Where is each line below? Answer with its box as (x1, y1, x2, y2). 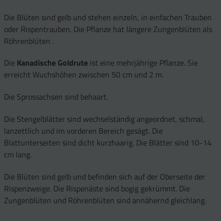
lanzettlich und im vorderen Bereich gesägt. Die (4, 125, 163, 137)
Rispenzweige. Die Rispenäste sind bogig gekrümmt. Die (4, 182, 190, 194)
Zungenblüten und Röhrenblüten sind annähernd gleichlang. (4, 194, 206, 206)
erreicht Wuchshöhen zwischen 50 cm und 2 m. (4, 69, 163, 81)
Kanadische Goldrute (17, 57, 90, 69)
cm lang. (4, 148, 32, 161)
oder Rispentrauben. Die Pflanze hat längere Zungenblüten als (4, 23, 212, 35)
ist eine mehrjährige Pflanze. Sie (90, 57, 198, 69)
